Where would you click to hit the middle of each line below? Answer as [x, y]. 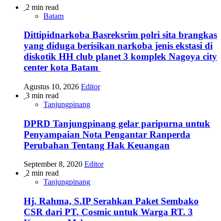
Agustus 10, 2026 [52, 87]
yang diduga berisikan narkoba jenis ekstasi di [118, 46]
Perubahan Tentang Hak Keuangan [97, 145]
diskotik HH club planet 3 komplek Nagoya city [120, 57]
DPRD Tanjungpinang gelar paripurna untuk [117, 123]
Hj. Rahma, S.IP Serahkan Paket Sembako [111, 201]
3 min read [42, 95]
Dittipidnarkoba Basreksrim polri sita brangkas [120, 35]
